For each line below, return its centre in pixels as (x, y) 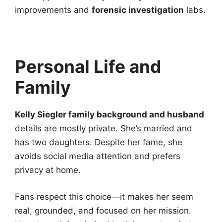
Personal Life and (88, 67)
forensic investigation (138, 10)
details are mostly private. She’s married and (104, 129)
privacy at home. (48, 170)
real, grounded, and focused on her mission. (103, 210)
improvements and (53, 10)
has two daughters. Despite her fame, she (99, 142)
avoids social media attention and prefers (98, 156)
